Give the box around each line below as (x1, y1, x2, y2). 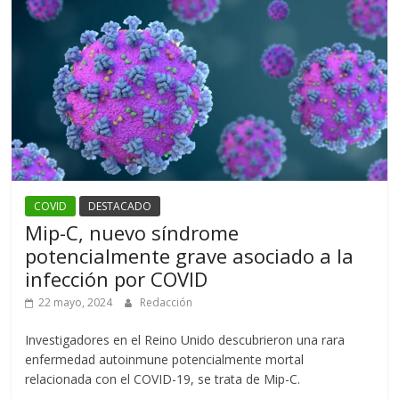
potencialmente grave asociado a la (25, 242, 354, 270)
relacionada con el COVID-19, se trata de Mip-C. (25, 370, 301, 388)
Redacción (140, 295, 193, 311)
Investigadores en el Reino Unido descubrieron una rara (25, 331, 346, 349)
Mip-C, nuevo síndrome (25, 219, 240, 247)
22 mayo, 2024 (38, 295, 113, 311)
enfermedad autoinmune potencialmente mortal (25, 351, 305, 369)
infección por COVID (25, 265, 208, 293)
